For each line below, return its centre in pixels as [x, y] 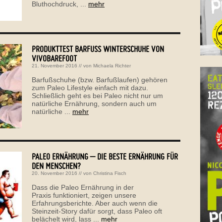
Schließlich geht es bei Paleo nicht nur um [97, 95]
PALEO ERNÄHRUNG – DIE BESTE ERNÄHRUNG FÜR [105, 156]
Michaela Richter [112, 65]
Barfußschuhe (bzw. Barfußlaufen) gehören [100, 80]
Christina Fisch [110, 173]
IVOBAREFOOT [53, 58]
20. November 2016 [55, 173]
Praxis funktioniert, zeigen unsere [84, 195]
